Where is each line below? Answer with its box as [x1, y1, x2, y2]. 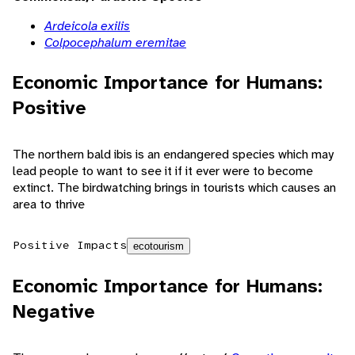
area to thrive [13, 196, 85, 213]
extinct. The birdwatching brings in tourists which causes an [13, 179, 336, 197]
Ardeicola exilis [44, 17, 130, 35]
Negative [13, 299, 95, 325]
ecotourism [133, 240, 184, 253]
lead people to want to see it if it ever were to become [13, 162, 313, 180]
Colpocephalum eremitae [44, 34, 186, 52]
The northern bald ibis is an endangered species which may [13, 146, 334, 163]
